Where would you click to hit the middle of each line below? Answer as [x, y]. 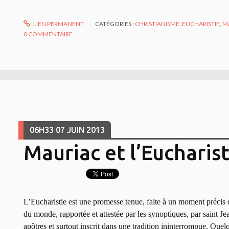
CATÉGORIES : [115, 24]
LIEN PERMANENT [58, 24]
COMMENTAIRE [50, 34]
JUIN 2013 [86, 130]
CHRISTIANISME [157, 24]
